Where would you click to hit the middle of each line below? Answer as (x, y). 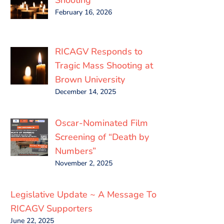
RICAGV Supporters (52, 208)
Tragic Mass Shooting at (104, 65)
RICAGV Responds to (98, 51)
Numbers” (75, 151)
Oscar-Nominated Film (101, 123)
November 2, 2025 (83, 163)
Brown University (90, 79)
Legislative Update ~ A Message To (84, 194)
